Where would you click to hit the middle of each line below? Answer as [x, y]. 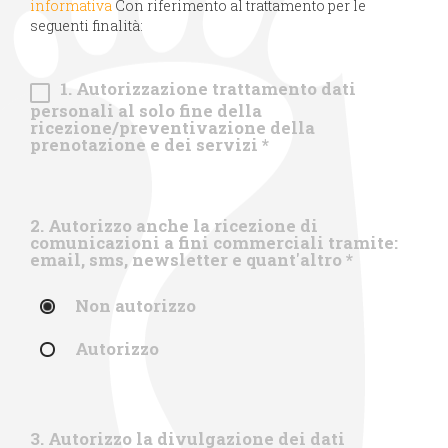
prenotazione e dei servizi [146, 144]
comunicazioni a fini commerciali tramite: [214, 242]
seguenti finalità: [86, 25]
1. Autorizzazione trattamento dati [208, 88]
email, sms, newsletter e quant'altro [188, 259]
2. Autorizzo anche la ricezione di [174, 225]
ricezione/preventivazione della [172, 127]
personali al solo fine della [146, 110]
